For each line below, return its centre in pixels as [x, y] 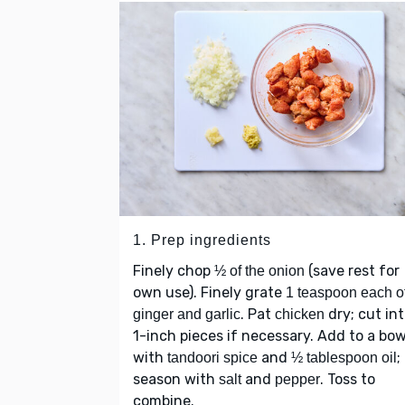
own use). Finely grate [209, 293]
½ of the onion [259, 271]
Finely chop [174, 271]
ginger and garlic [187, 315]
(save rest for [352, 271]
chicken [300, 315]
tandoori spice [212, 358]
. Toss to [348, 380]
